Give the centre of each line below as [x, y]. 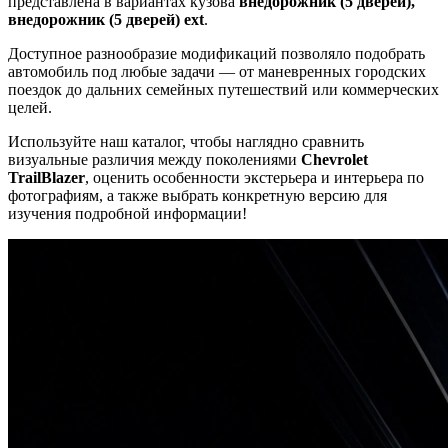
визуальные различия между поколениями [154, 159]
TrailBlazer [46, 177]
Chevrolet [334, 159]
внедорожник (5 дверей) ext [106, 19]
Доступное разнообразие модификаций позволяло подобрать [216, 53]
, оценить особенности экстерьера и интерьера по [254, 177]
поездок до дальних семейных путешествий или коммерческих [223, 89]
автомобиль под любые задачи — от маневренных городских [217, 71]
